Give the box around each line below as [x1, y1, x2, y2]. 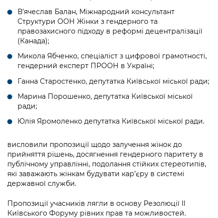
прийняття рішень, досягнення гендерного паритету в [7, 149, 203, 159]
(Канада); [18, 36, 49, 46]
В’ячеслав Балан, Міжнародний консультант [18, 7, 175, 17]
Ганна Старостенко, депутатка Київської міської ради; [18, 76, 209, 86]
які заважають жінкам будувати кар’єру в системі [7, 169, 184, 178]
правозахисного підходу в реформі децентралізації [18, 27, 202, 36]
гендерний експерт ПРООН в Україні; [18, 61, 154, 71]
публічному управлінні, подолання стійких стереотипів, [7, 159, 206, 168]
